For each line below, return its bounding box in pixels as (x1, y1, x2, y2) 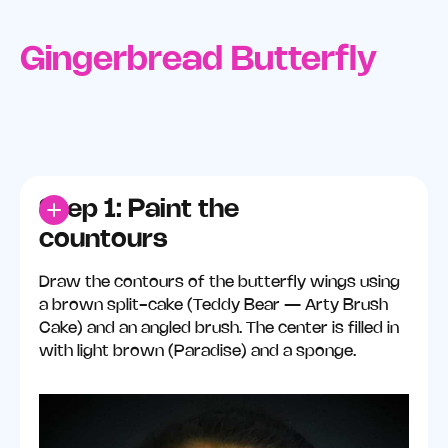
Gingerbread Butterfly (19, 44, 377, 76)
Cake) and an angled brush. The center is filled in (39, 320, 400, 336)
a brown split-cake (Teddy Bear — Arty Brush (39, 297, 389, 313)
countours (39, 228, 169, 253)
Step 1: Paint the (39, 198, 240, 223)
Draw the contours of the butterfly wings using (39, 274, 401, 290)
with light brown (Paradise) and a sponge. (39, 343, 357, 359)
